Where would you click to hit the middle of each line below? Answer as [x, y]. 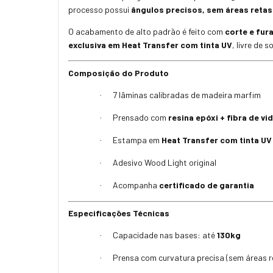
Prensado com [140, 117]
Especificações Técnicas [119, 213]
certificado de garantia [207, 185]
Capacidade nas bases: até [165, 235]
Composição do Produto [119, 73]
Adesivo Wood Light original [165, 162]
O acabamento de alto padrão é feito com [147, 32]
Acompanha [136, 185]
